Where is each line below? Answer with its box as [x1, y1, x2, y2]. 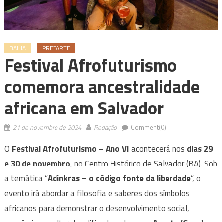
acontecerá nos [129, 142, 187, 156]
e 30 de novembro [4, 157, 70, 170]
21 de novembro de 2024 [12, 122, 81, 133]
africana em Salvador [4, 94, 164, 122]
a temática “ [4, 172, 48, 185]
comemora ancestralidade [4, 73, 200, 101]
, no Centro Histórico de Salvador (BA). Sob [70, 157, 217, 170]
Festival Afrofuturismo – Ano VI [11, 142, 129, 156]
